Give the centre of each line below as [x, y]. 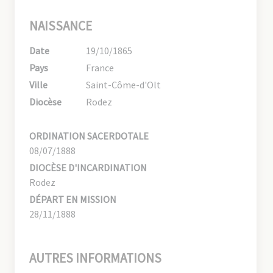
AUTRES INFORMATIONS [95, 258]
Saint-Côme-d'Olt [124, 84]
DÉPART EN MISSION [73, 199]
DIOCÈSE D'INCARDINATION [88, 167]
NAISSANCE [61, 26]
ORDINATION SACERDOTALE [89, 136]
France [100, 67]
